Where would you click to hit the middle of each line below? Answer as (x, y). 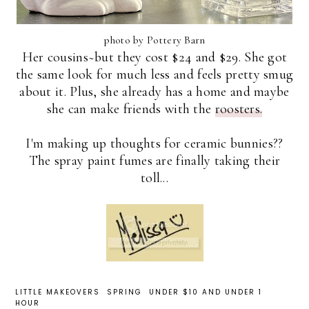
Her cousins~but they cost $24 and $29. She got (154, 57)
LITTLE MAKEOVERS (58, 292)
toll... (154, 178)
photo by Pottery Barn (154, 40)
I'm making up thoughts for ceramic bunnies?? (154, 143)
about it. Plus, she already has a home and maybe (154, 91)
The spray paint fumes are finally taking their (154, 160)
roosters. (239, 109)
